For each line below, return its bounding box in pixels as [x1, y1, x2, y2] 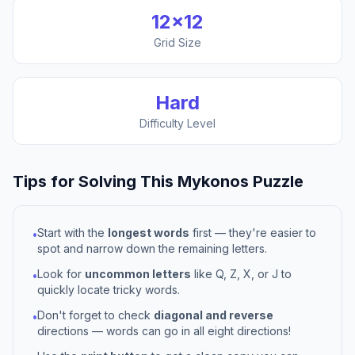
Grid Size [154, 36, 201, 49]
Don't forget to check [37, 308, 154, 322]
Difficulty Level [139, 116, 216, 130]
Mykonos [177, 172, 249, 191]
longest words [108, 226, 189, 239]
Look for [37, 267, 85, 281]
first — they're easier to [189, 226, 316, 239]
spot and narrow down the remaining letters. [37, 242, 267, 255]
